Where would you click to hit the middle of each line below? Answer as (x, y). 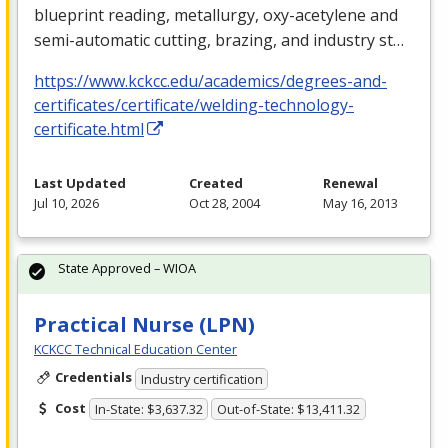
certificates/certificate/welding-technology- (194, 104)
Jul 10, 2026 (66, 202)
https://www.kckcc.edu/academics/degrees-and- (210, 80)
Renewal (350, 182)
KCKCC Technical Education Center (135, 348)
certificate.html (89, 128)
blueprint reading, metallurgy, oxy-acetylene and (216, 14)
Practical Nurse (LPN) (144, 324)
